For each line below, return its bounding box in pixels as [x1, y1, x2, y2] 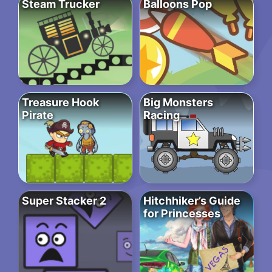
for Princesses [143, 207, 220, 220]
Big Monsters [143, 96, 213, 109]
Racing [143, 109, 180, 122]
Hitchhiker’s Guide [143, 194, 240, 208]
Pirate [22, 109, 53, 122]
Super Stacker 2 [22, 194, 106, 208]
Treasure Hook [22, 96, 99, 109]
